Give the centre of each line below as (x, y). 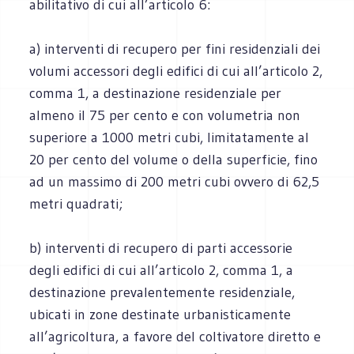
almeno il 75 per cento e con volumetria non (165, 115)
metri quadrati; (76, 203)
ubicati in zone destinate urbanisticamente (160, 314)
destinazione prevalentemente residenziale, (162, 292)
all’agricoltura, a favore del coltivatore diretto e (175, 336)
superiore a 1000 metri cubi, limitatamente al (169, 137)
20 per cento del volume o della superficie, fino (174, 159)
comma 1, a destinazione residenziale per (156, 93)
